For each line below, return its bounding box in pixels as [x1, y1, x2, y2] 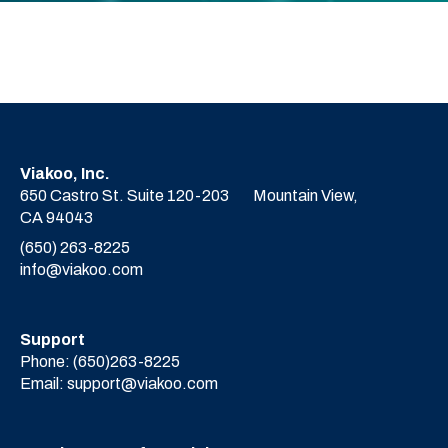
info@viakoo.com [20, 261, 143, 279]
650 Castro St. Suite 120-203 [20, 187, 253, 205]
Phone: [20, 353, 73, 371]
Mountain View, [253, 187, 358, 205]
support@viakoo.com [67, 375, 218, 393]
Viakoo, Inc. [20, 165, 110, 183]
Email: [20, 375, 67, 393]
